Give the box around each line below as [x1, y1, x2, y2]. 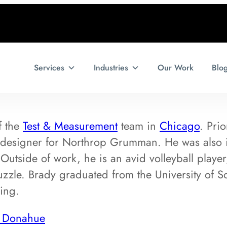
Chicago [160, 118, 200, 134]
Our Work [158, 62, 194, 74]
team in [118, 118, 160, 134]
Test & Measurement [23, 118, 118, 134]
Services [34, 62, 64, 74]
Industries [94, 62, 128, 74]
